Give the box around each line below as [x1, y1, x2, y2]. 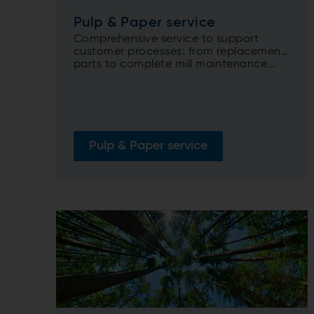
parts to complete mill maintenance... [74, 59, 277, 71]
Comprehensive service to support [74, 34, 259, 46]
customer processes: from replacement [74, 46, 286, 58]
